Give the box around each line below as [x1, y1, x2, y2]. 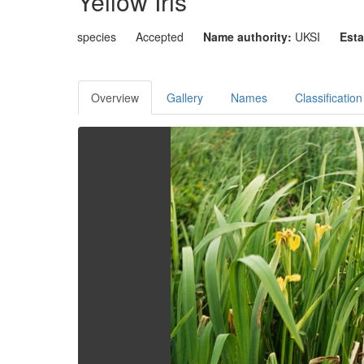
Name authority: [202, 28, 292, 45]
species [76, 28, 116, 45]
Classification [294, 89, 362, 106]
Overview [90, 89, 139, 106]
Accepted [135, 28, 184, 45]
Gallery [166, 89, 203, 106]
